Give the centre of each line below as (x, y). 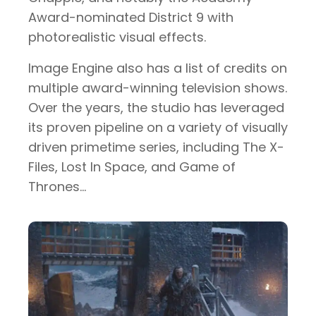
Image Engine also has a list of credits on (158, 68)
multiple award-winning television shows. (158, 88)
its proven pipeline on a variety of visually (158, 127)
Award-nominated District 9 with (131, 17)
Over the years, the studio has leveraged (156, 108)
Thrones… (57, 187)
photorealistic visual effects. (117, 37)
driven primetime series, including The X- (156, 147)
